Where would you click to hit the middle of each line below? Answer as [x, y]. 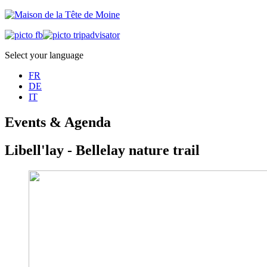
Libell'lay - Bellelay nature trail [102, 150]
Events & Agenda [58, 122]
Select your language [44, 55]
